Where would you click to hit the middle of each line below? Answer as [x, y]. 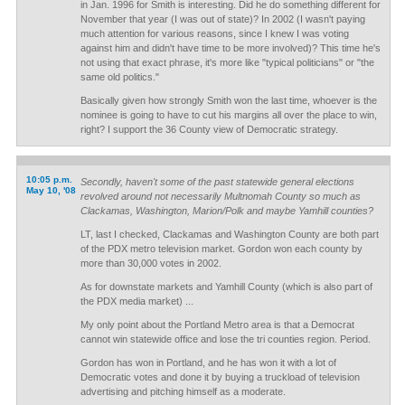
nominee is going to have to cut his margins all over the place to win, [228, 115]
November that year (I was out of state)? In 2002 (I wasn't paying [222, 19]
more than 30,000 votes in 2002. [151, 263]
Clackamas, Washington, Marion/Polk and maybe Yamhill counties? [226, 211]
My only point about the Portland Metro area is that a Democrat [217, 325]
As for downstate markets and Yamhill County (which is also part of [226, 287]
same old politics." [119, 77]
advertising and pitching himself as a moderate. [183, 391]
